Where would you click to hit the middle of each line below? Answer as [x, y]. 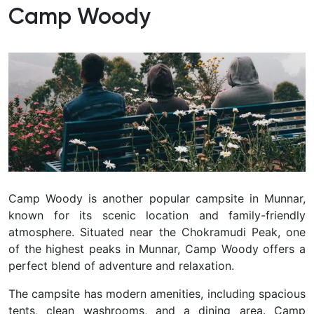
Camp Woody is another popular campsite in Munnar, [157, 198]
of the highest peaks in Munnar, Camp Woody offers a [157, 248]
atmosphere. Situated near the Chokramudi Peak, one [157, 232]
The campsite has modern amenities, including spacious [157, 293]
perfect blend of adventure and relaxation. [121, 265]
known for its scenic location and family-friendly [157, 215]
